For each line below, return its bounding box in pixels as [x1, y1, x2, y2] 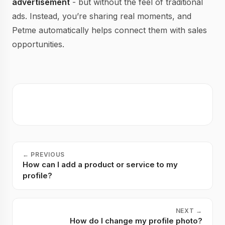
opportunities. [12, 39, 64, 49]
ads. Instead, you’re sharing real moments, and [12, 11, 191, 21]
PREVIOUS [31, 151, 65, 158]
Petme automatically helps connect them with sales [12, 25, 207, 35]
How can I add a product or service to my [23, 160, 178, 169]
